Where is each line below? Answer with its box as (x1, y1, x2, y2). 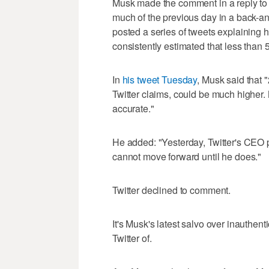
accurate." (112, 101, 154, 115)
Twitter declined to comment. (112, 183, 231, 197)
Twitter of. (112, 231, 152, 245)
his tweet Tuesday (122, 72, 198, 86)
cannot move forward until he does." (112, 149, 262, 163)
